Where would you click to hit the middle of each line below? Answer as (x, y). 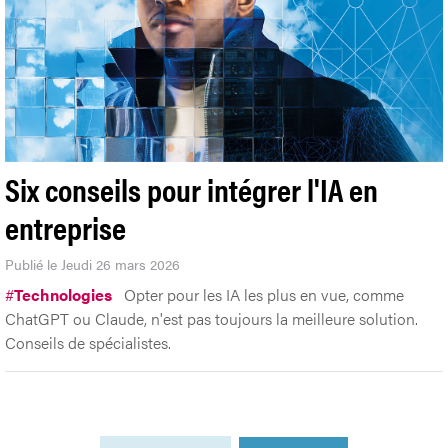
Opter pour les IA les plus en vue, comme (264, 295)
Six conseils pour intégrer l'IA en (191, 189)
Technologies (63, 295)
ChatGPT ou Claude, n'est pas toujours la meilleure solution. (211, 319)
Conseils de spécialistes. (88, 343)
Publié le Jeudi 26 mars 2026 (92, 264)
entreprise (65, 227)
